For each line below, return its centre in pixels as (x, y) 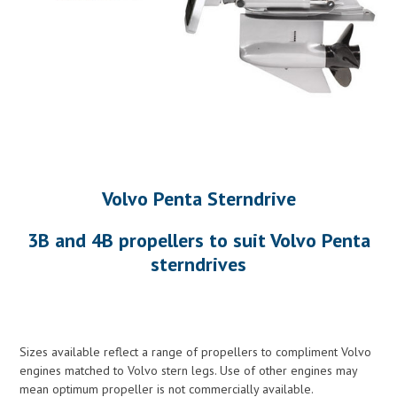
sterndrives (198, 264)
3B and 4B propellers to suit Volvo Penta (198, 240)
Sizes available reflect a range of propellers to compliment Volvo (196, 351)
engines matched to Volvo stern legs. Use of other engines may (189, 370)
